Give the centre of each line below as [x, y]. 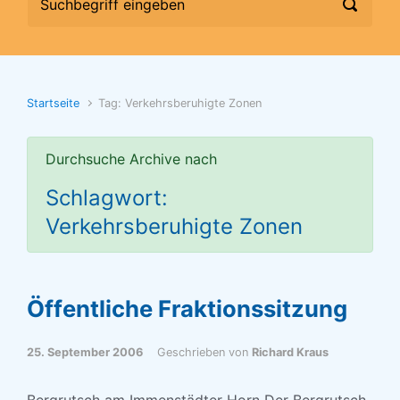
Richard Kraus [290, 352]
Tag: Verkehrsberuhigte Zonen [180, 103]
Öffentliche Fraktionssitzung [187, 308]
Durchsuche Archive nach [131, 159]
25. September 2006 [85, 352]
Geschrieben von [204, 352]
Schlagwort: [107, 198]
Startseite [53, 103]
